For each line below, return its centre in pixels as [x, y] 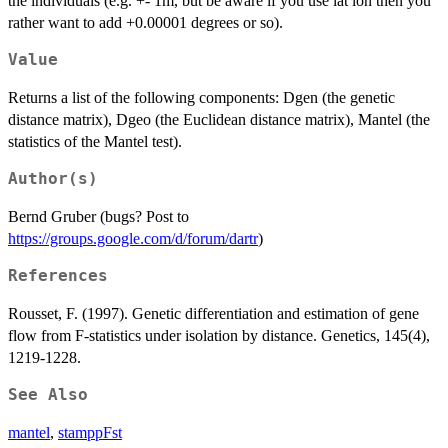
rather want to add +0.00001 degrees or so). [145, 23]
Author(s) [53, 179]
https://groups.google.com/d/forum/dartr [133, 239]
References [58, 276]
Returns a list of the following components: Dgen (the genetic [201, 98]
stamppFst [90, 433]
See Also [48, 395]
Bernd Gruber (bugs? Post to [98, 217]
